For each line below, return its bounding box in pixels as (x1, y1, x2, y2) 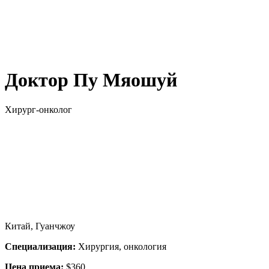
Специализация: (5, 241, 76, 252)
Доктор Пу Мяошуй (5, 69, 177, 91)
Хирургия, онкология (76, 241, 166, 252)
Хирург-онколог (5, 104, 72, 115)
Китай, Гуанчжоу (5, 220, 75, 231)
